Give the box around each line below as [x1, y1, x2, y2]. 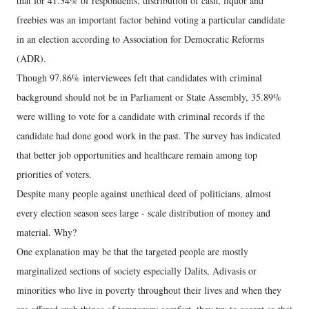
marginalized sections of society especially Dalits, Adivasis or [17, 264, 257, 278]
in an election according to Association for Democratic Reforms [17, 32, 264, 46]
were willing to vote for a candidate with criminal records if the [17, 110, 265, 123]
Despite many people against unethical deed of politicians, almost [17, 187, 271, 201]
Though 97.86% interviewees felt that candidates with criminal [17, 71, 262, 85]
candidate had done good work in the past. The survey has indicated [17, 129, 281, 143]
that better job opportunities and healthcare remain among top [17, 148, 257, 162]
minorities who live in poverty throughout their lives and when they [17, 283, 281, 297]
